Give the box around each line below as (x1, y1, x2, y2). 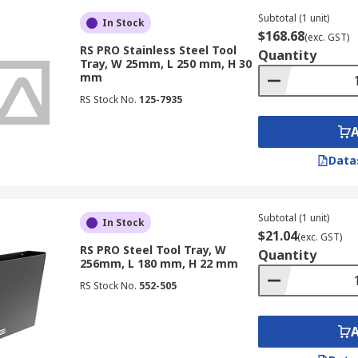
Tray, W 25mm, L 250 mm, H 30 (79, 56, 252, 71)
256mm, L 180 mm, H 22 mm (79, 256, 238, 271)
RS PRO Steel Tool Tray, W (79, 242, 226, 257)
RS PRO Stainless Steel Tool (79, 42, 237, 58)
